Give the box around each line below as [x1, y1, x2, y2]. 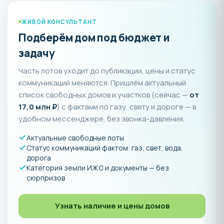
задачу [18, 45, 55, 60]
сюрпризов [26, 172, 65, 182]
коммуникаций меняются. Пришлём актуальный [18, 77, 186, 88]
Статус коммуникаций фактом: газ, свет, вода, [26, 142, 183, 152]
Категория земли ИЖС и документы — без [26, 162, 169, 172]
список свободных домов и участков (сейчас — [18, 89, 189, 100]
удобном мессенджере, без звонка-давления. [18, 113, 184, 124]
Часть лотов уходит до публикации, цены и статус [18, 65, 195, 76]
